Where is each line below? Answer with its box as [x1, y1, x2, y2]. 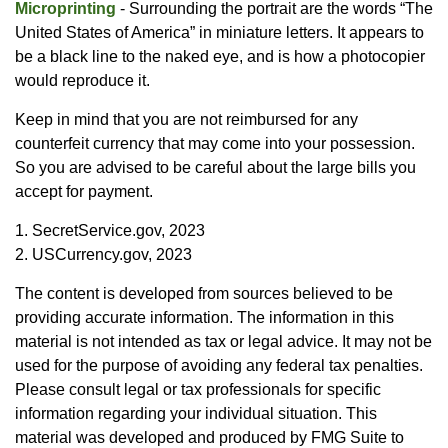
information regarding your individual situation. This [15, 404, 377, 422]
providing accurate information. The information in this [15, 308, 394, 326]
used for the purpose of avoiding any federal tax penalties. [15, 356, 423, 374]
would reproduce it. [15, 71, 150, 89]
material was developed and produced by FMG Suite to [15, 428, 404, 446]
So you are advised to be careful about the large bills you [15, 158, 416, 176]
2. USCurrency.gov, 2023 [15, 245, 192, 263]
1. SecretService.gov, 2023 [15, 221, 205, 239]
